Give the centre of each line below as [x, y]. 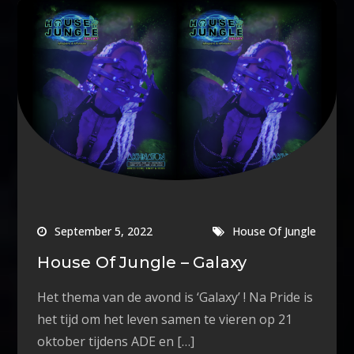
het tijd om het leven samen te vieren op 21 [165, 319]
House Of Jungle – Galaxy [142, 262]
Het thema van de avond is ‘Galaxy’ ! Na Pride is [175, 297]
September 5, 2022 [104, 231]
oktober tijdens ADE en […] [116, 341]
